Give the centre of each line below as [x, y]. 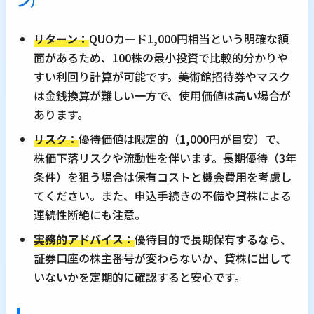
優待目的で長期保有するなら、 [213, 239]
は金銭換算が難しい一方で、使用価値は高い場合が [162, 96]
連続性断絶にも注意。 [90, 215]
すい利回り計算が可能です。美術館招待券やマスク [162, 77]
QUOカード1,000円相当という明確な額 [189, 39]
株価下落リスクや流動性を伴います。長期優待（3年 [165, 158]
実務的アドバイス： [84, 239]
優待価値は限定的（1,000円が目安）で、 [183, 139]
